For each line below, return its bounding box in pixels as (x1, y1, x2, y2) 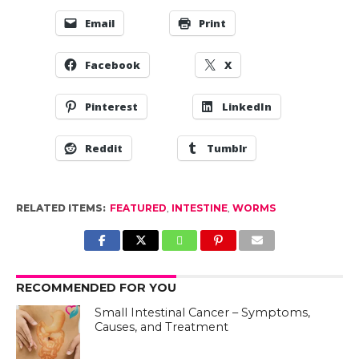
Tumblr (206, 141, 247, 155)
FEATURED (109, 202, 167, 214)
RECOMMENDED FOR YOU (15, 280, 176, 295)
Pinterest (84, 99, 138, 114)
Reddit (84, 141, 123, 155)
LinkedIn (221, 99, 272, 114)
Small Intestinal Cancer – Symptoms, (95, 305, 311, 320)
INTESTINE (171, 202, 228, 214)
